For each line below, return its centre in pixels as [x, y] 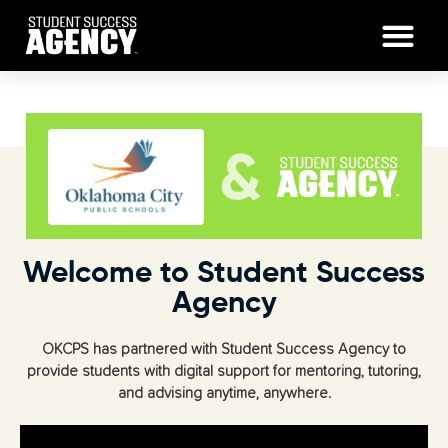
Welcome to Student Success [224, 274]
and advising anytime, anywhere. [224, 393]
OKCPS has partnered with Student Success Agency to [224, 349]
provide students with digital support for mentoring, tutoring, [224, 371]
